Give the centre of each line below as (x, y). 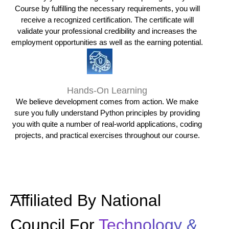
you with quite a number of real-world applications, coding (107, 124)
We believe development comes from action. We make (107, 101)
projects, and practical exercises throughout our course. (107, 135)
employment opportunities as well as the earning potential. (107, 42)
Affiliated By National (86, 200)
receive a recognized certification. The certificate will (107, 20)
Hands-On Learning (107, 90)
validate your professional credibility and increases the (107, 31)
